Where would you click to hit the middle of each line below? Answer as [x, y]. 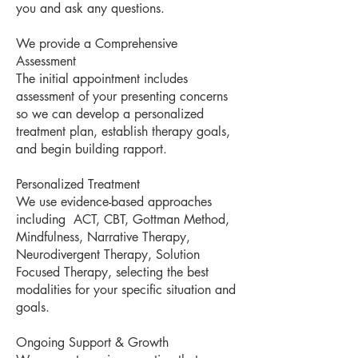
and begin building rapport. [91, 149]
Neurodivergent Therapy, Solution [108, 255]
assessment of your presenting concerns [122, 96]
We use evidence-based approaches [114, 202]
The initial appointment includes [102, 79]
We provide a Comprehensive [97, 44]
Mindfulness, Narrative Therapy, [103, 237]
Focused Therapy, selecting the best [112, 272]
